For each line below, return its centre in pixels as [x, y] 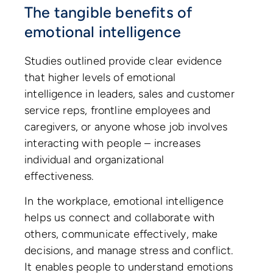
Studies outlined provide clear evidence [123, 61]
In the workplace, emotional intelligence [124, 201]
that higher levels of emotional [100, 77]
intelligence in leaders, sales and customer [129, 94]
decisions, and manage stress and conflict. [129, 250]
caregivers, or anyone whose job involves [126, 127]
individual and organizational [94, 160]
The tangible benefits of [108, 12]
